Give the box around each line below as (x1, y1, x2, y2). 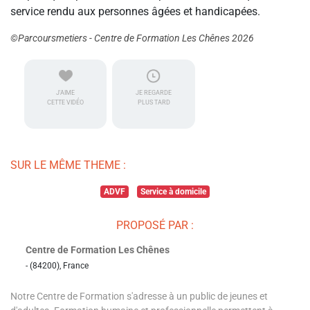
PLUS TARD (137, 99, 170, 107)
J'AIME (56, 89, 75, 97)
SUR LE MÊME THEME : (10, 158, 126, 172)
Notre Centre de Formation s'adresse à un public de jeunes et (10, 291, 268, 302)
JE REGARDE (136, 89, 172, 97)
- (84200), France (26, 261, 89, 271)
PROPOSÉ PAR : (116, 219, 194, 232)
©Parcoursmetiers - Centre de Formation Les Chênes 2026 (10, 33, 254, 44)
